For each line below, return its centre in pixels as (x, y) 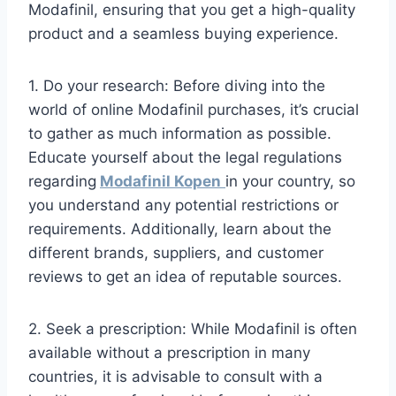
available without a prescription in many (169, 353)
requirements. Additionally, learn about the (180, 229)
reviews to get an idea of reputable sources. (185, 277)
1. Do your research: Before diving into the (177, 86)
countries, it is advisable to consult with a (175, 377)
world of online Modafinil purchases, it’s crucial (194, 110)
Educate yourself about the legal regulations (185, 158)
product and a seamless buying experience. (183, 34)
